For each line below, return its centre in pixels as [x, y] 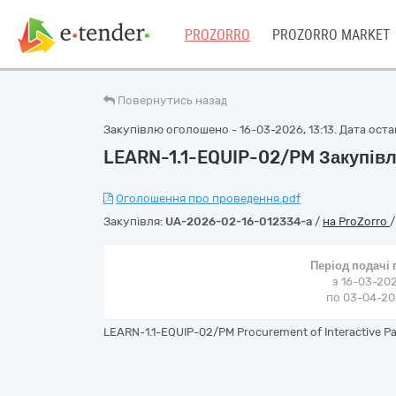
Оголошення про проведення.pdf [208, 198]
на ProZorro [356, 221]
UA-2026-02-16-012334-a [239, 221]
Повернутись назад [172, 100]
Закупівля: [134, 221]
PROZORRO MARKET [331, 35]
